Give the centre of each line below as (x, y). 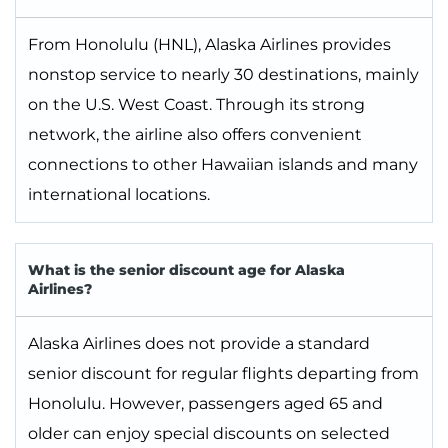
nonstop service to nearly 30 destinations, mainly (223, 75)
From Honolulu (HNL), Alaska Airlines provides (209, 45)
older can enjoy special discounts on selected (209, 434)
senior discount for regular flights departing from (223, 374)
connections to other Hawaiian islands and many (223, 165)
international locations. (119, 195)
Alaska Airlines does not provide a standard (199, 344)
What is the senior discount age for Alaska (186, 270)
